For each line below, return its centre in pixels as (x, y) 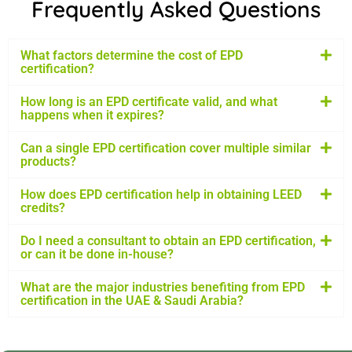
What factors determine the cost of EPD (132, 56)
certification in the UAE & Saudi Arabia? (132, 301)
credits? (43, 208)
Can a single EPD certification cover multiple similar (166, 148)
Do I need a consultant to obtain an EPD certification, (168, 241)
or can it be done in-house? (97, 255)
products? (48, 162)
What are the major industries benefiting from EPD (163, 288)
